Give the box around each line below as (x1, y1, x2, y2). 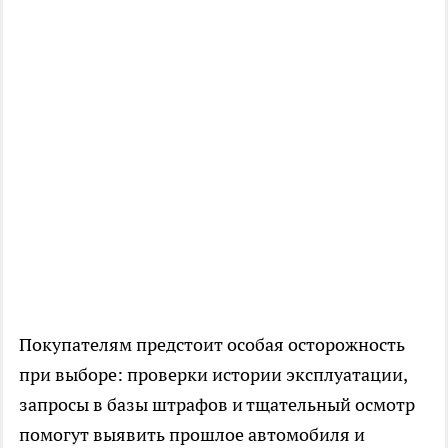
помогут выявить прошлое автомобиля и (19, 422, 365, 446)
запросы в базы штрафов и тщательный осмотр (19, 392, 415, 416)
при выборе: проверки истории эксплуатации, (19, 362, 407, 386)
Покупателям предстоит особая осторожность (19, 332, 405, 356)
